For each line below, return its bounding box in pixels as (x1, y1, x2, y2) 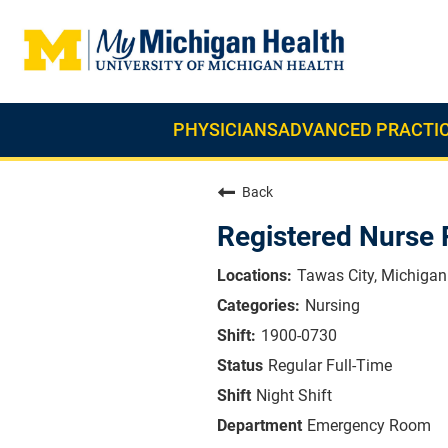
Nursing (305, 296, 360, 315)
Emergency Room (307, 416, 431, 435)
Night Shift (256, 386, 332, 405)
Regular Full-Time (268, 356, 392, 375)
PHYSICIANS (172, 119, 278, 140)
